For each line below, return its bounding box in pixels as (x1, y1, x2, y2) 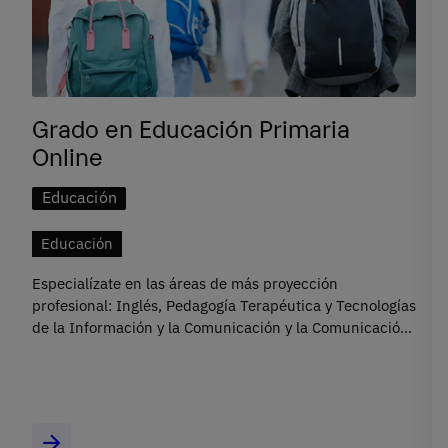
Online (32, 138, 103, 171)
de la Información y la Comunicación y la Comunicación (32, 317, 409, 337)
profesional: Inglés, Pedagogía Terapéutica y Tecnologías (32, 295, 416, 315)
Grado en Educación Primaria (32, 110, 350, 143)
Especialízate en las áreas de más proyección (32, 273, 338, 293)
